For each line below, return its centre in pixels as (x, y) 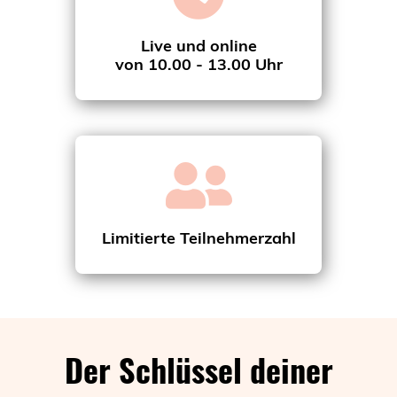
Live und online (198, 45)
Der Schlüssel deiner (198, 369)
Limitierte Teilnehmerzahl (198, 237)
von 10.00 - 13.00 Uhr (198, 64)
